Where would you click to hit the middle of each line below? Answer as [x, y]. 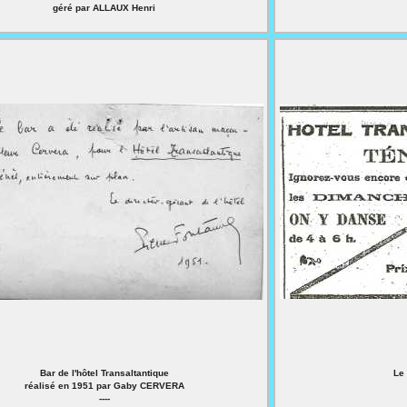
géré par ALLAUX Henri [104, 8]
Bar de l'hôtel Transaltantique [104, 373]
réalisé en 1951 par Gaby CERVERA [104, 386]
